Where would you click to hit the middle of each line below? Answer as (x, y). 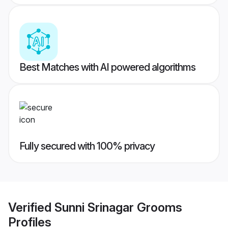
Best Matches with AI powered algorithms (107, 67)
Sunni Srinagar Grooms (118, 207)
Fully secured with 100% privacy (87, 146)
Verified (31, 207)
